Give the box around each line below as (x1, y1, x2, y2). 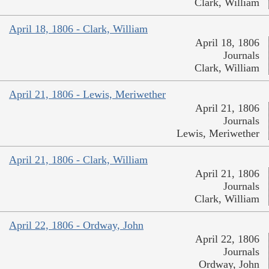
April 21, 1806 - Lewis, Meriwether (9, 88, 166, 101)
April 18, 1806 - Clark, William (9, 23, 148, 35)
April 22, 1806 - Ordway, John (9, 219, 144, 232)
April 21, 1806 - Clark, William (9, 154, 148, 166)
